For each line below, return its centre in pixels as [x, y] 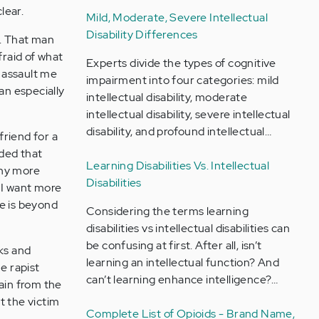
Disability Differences [142, 35]
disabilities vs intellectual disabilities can [188, 228]
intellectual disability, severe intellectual [188, 114]
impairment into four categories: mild [182, 80]
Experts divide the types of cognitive [181, 63]
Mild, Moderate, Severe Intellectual [177, 17]
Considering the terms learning [167, 211]
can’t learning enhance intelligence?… [182, 279]
